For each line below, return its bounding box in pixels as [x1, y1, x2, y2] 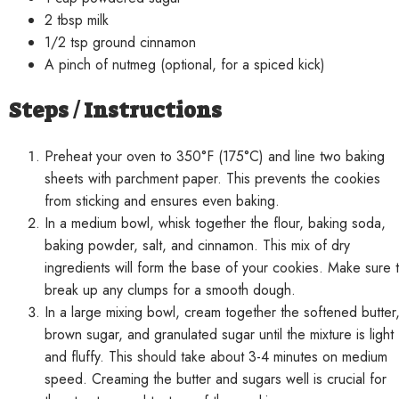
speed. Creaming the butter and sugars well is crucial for [45, 368, 387, 389]
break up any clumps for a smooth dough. [45, 279, 296, 300]
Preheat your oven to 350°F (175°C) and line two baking [45, 145, 385, 167]
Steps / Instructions [9, 95, 222, 125]
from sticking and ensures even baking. [45, 190, 280, 211]
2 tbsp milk [45, 9, 109, 30]
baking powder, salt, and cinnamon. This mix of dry [45, 234, 350, 256]
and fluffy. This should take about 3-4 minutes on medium [45, 346, 387, 367]
